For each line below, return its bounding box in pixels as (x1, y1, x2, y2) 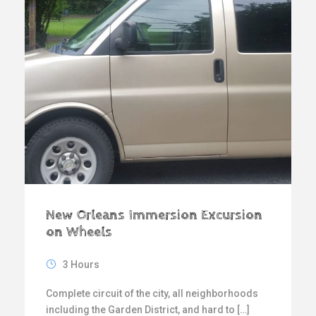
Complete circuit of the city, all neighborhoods (46, 287, 258, 299)
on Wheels (46, 224, 112, 241)
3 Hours (63, 258, 99, 270)
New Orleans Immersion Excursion (46, 207, 262, 224)
